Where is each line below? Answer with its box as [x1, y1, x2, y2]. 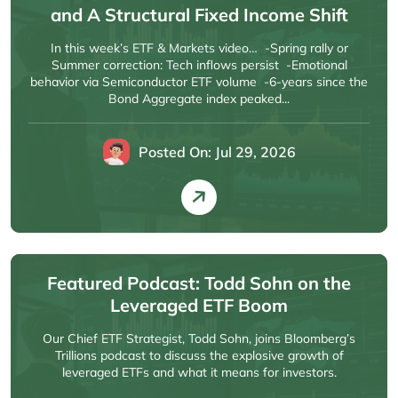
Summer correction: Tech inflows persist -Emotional [51, 57, 347, 73]
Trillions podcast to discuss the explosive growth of [54, 347, 344, 363]
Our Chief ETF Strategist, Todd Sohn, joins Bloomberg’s [43, 330, 355, 346]
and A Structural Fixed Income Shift [50, 4, 348, 26]
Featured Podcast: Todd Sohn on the [47, 272, 351, 294]
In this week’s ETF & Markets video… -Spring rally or [50, 40, 348, 56]
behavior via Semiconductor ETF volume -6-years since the [30, 74, 368, 90]
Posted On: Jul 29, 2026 [138, 143, 296, 161]
